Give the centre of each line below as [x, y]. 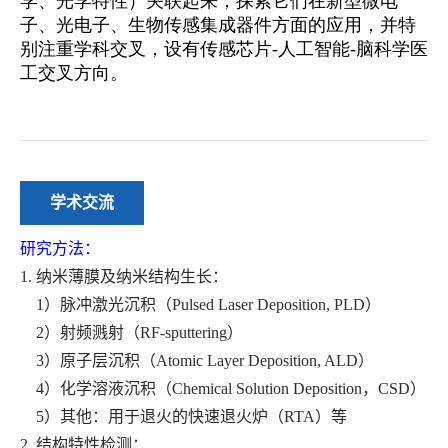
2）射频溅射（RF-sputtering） [131, 332]
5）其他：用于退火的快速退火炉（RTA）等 [183, 416]
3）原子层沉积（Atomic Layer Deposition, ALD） [197, 360]
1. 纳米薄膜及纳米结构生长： [124, 276]
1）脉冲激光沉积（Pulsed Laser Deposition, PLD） [200, 304]
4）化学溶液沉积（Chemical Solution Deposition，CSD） [223, 388]
